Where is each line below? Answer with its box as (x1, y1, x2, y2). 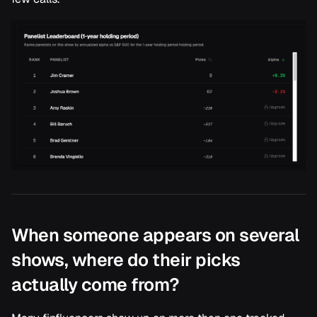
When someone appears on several (11, 224, 299, 247)
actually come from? (11, 273, 180, 296)
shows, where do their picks (11, 248, 241, 272)
